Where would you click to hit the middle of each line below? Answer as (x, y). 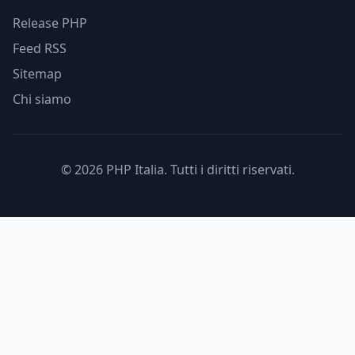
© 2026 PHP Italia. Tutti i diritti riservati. (177, 170)
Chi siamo (42, 99)
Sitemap (37, 74)
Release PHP (50, 23)
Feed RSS (40, 48)
